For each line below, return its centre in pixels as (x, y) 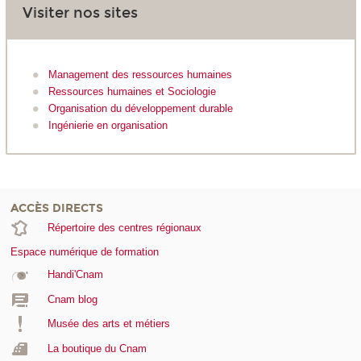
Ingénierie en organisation (108, 126)
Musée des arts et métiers (108, 324)
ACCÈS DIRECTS (57, 209)
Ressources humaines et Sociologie (132, 92)
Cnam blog (72, 299)
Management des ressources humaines (140, 75)
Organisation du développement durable (141, 109)
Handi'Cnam (75, 275)
